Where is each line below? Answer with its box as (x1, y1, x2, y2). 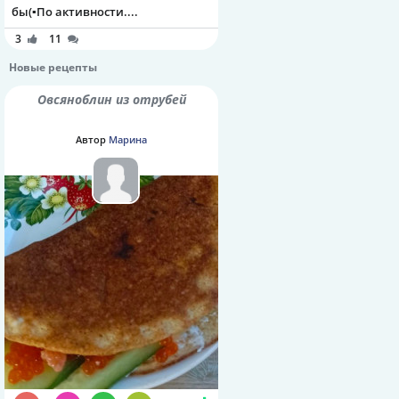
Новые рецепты (9, 59, 97, 75)
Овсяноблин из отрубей (45, 90, 186, 108)
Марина (109, 132, 147, 146)
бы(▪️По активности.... (12, 3, 138, 20)
